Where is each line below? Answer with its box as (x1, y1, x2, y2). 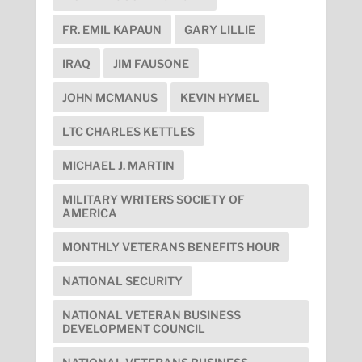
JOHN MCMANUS (61, 90, 158, 104)
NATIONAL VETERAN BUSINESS (61, 307, 241, 322)
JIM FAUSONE (112, 56, 189, 70)
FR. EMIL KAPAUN (61, 22, 162, 36)
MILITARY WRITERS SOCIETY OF (61, 192, 245, 206)
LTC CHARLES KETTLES (61, 124, 195, 138)
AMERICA (61, 205, 117, 220)
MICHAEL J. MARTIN (61, 158, 175, 172)
